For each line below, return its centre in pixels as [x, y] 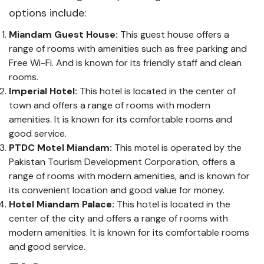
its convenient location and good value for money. [117, 190]
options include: [47, 13]
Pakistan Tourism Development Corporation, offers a [122, 162]
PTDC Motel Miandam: [62, 148]
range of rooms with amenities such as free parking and [128, 49]
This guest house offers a [174, 34]
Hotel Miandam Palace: [63, 204]
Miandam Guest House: [63, 34]
